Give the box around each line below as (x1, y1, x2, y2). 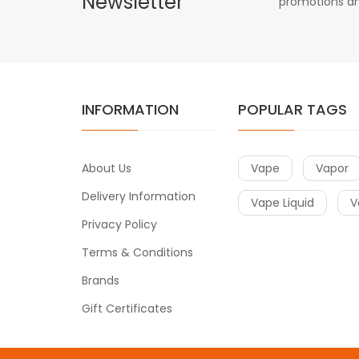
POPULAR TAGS (238, 99, 347, 120)
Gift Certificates (82, 301, 172, 317)
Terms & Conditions (82, 244, 193, 261)
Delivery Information (82, 188, 196, 205)
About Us (82, 160, 131, 177)
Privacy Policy (82, 216, 157, 233)
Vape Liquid (251, 195, 314, 212)
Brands (82, 272, 119, 289)
